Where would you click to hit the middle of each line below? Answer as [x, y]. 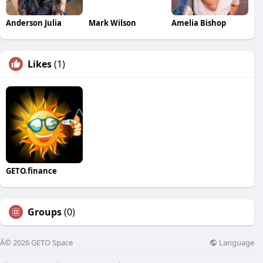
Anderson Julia [34, 23]
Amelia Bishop [198, 23]
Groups [45, 212]
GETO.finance [31, 171]
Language [236, 242]
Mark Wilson [112, 23]
